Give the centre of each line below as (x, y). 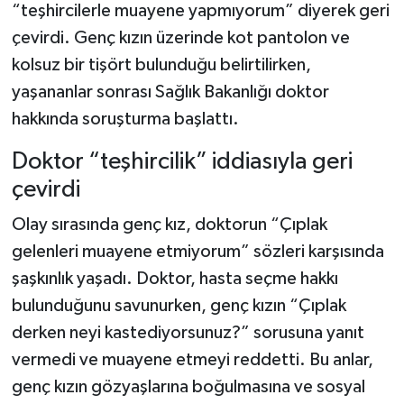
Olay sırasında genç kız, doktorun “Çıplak (169, 225)
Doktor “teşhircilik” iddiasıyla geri (182, 161)
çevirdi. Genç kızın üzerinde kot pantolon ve (180, 37)
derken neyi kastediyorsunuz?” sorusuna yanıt (188, 333)
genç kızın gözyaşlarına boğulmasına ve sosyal (188, 387)
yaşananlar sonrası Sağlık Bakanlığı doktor (170, 92)
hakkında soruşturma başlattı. (125, 119)
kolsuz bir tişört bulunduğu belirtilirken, (161, 64)
